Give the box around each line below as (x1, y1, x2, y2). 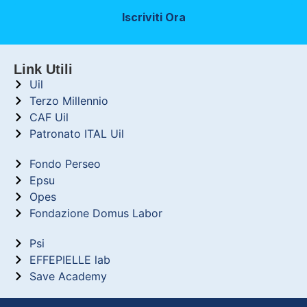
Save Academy (29, 269, 107, 283)
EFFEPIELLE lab (29, 252, 110, 267)
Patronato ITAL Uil (29, 126, 124, 140)
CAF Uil (29, 110, 69, 124)
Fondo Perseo (29, 156, 101, 171)
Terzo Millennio (29, 93, 108, 108)
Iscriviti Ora (121, 10, 186, 24)
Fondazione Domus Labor (29, 206, 162, 220)
